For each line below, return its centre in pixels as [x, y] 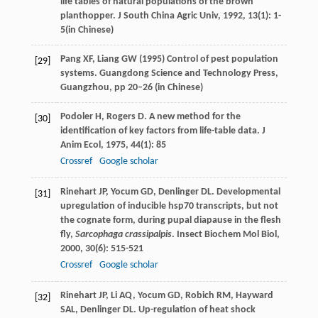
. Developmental [246, 192]
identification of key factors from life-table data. [161, 131]
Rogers [121, 116]
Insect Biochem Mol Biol [226, 234]
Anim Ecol [80, 145]
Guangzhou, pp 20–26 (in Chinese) [131, 87]
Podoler [76, 116]
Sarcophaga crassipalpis [123, 234]
